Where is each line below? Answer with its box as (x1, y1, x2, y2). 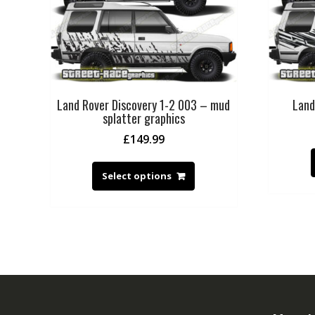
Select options (102, 169, 172, 183)
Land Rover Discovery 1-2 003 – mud (57, 96, 231, 115)
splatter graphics (102, 109, 185, 128)
